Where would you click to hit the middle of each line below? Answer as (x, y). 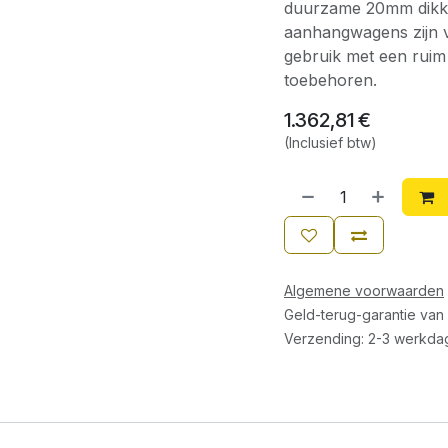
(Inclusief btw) (330, 142)
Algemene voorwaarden (364, 290)
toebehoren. (330, 80)
